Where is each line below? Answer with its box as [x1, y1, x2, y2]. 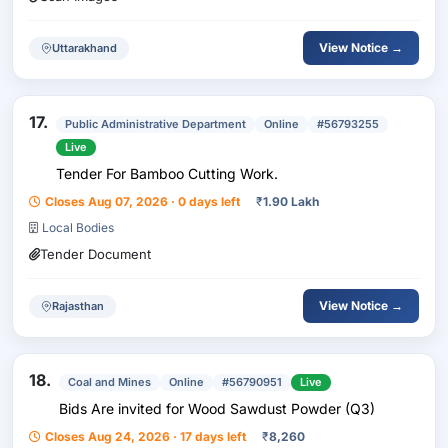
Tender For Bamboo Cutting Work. [56, 165, 278, 182]
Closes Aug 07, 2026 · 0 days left [45, 194, 240, 209]
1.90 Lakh [263, 194, 319, 209]
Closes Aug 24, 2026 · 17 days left [45, 429, 246, 444]
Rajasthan [52, 298, 104, 313]
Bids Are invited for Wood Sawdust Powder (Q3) [59, 400, 375, 417]
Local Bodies [42, 220, 114, 235]
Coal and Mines [68, 375, 151, 389]
